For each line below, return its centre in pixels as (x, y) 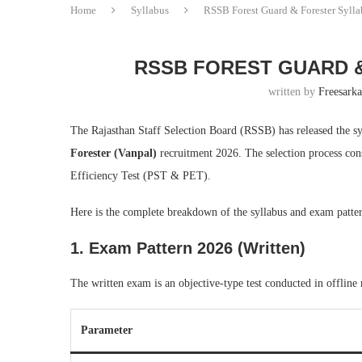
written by (294, 92)
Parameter (107, 330)
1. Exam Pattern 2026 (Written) (188, 248)
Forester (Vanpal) (114, 153)
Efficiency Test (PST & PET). (141, 176)
